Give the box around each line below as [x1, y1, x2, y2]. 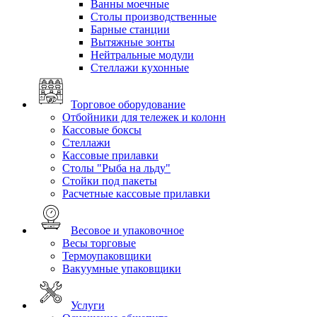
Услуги [71, 299, 105, 312]
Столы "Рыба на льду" [62, 162, 171, 175]
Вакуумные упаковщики [62, 263, 181, 275]
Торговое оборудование [71, 98, 185, 111]
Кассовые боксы [62, 124, 142, 137]
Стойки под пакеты [62, 175, 157, 188]
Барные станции [91, 23, 170, 36]
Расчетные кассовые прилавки [62, 188, 210, 200]
